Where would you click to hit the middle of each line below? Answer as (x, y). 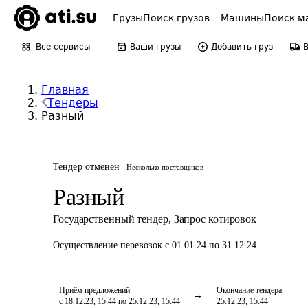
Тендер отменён (87, 167)
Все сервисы (63, 47)
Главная (65, 90)
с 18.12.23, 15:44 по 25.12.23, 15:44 (120, 301)
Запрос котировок (215, 219)
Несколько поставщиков (165, 167)
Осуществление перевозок (109, 245)
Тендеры (73, 103)
